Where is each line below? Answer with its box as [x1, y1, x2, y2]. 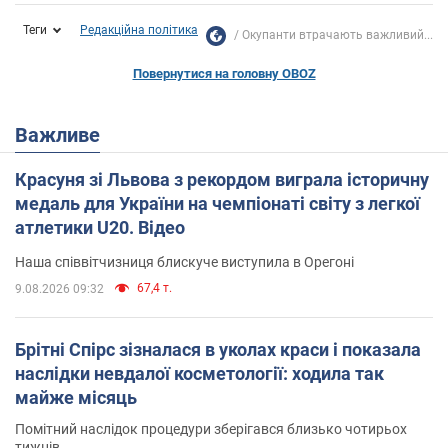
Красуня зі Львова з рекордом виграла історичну [15, 169, 429, 191]
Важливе [28, 123, 100, 148]
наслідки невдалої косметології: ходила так [15, 363, 384, 385]
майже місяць [15, 387, 137, 409]
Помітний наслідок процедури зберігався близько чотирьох [15, 421, 407, 438]
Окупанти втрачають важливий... [242, 28, 433, 43]
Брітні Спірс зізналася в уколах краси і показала [15, 339, 421, 361]
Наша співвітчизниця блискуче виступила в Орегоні [15, 254, 354, 271]
